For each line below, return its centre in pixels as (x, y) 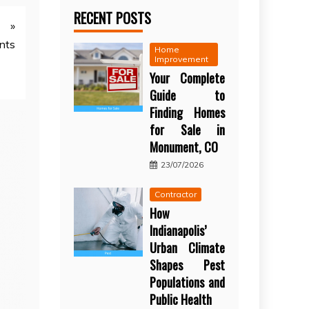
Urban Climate (187, 247)
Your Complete (187, 78)
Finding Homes (187, 112)
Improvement (182, 59)
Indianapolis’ (178, 230)
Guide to (187, 95)
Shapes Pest (187, 265)
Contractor (176, 194)
